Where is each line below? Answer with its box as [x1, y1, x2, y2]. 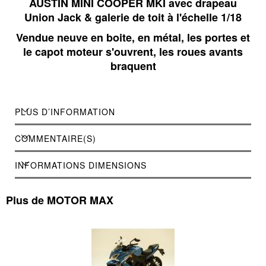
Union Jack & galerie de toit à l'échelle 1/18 [24, 9, 242, 26]
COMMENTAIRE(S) [15, 132, 96, 145]
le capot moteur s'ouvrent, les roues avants [23, 44, 243, 60]
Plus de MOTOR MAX [6, 192, 113, 208]
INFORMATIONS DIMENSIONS [15, 159, 147, 172]
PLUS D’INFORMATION [15, 106, 115, 118]
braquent [110, 58, 156, 74]
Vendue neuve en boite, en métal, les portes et [16, 30, 250, 46]
